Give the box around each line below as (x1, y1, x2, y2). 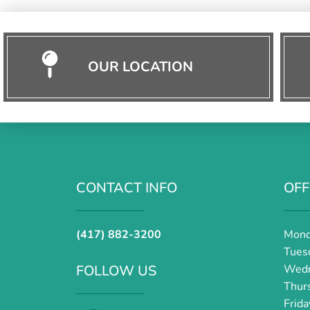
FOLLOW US (76, 262, 156, 281)
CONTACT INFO (76, 179, 177, 198)
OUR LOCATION (88, 57, 194, 77)
